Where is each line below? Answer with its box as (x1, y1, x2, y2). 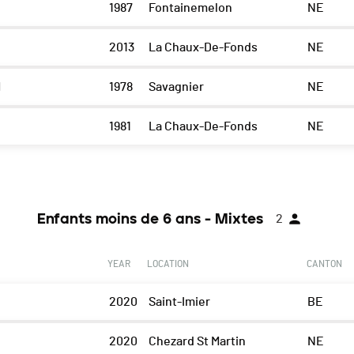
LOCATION (146, 259, 189, 269)
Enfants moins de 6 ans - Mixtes (36, 210, 263, 228)
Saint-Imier (148, 296, 210, 309)
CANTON (306, 259, 342, 269)
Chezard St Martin (148, 335, 246, 348)
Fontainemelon (148, 2, 232, 15)
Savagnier (148, 81, 204, 94)
